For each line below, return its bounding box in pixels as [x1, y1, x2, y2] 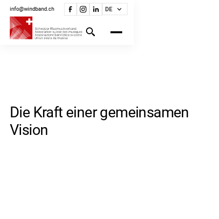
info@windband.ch [10, 6, 54, 12]
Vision [10, 121, 48, 138]
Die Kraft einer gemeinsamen [10, 104, 189, 121]
